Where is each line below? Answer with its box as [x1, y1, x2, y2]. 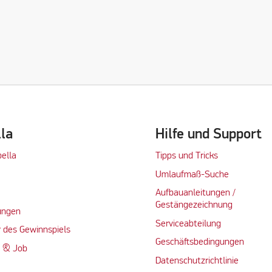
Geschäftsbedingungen [155, 237, 244, 248]
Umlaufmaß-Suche [155, 169, 231, 180]
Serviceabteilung [155, 219, 221, 229]
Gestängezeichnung [155, 200, 233, 211]
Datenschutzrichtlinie [155, 256, 239, 266]
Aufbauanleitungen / [155, 188, 236, 199]
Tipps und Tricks [155, 151, 218, 161]
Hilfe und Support [155, 127, 262, 142]
